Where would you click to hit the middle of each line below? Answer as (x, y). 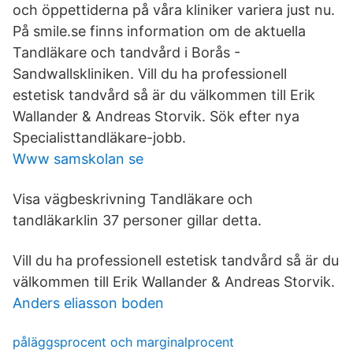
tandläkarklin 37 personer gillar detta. (137, 220)
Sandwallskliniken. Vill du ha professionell (150, 74)
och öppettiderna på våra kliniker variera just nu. (174, 10)
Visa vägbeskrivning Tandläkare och (133, 199)
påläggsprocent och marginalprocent (123, 342)
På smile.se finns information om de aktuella (161, 31)
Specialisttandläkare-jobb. (99, 137)
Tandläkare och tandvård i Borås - (126, 52)
